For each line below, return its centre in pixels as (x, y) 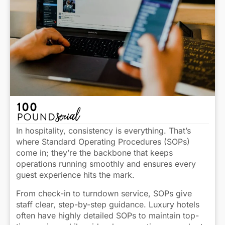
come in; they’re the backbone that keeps (94, 153)
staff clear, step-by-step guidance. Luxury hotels (108, 204)
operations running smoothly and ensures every (106, 164)
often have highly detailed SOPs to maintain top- (107, 215)
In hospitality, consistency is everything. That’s (103, 131)
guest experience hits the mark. (75, 175)
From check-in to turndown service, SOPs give (104, 193)
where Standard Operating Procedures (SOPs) (103, 142)
